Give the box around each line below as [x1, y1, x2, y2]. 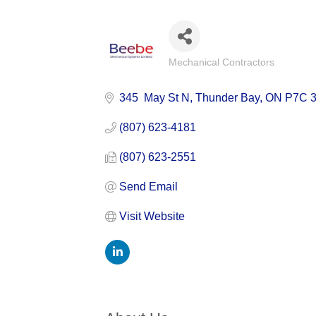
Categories [168, 63, 224, 76]
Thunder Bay [195, 91, 260, 104]
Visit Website [119, 209, 186, 222]
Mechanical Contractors [169, 56, 275, 68]
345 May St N [119, 91, 190, 104]
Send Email [119, 180, 178, 193]
